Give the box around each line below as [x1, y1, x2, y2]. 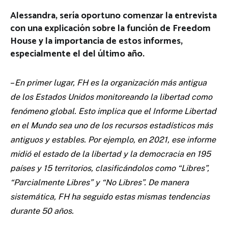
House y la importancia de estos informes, [10, 34, 183, 49]
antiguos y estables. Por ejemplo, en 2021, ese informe [10, 135, 216, 145]
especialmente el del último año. [10, 46, 145, 62]
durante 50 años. [10, 206, 74, 216]
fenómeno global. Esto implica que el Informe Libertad [10, 106, 216, 117]
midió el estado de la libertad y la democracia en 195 [10, 149, 211, 159]
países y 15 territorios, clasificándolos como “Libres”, [10, 163, 209, 174]
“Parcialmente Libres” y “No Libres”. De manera [10, 178, 189, 188]
